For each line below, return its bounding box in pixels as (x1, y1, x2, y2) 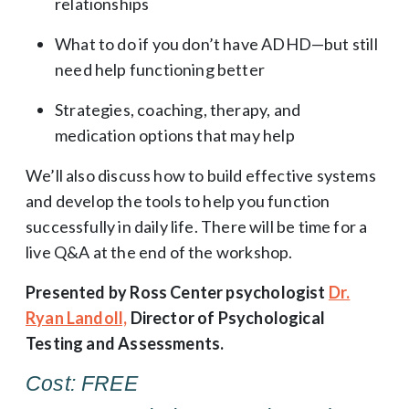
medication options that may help (55, 124, 295, 145)
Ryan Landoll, (26, 307, 128, 328)
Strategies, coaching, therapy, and (55, 99, 301, 120)
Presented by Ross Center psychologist (26, 281, 329, 302)
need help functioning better (55, 58, 266, 79)
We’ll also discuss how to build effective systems (26, 164, 376, 185)
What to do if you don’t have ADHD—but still (55, 33, 378, 54)
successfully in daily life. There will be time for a (26, 215, 368, 236)
